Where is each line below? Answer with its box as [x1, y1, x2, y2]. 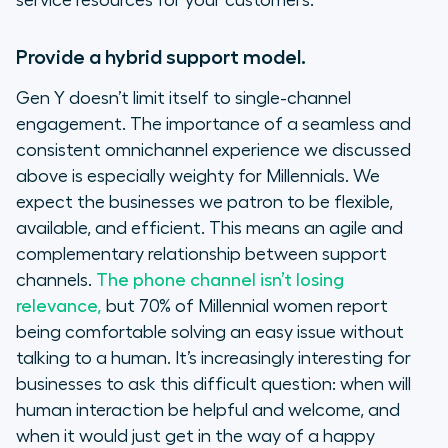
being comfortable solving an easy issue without [16, 323, 404, 342]
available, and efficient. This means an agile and [16, 219, 403, 238]
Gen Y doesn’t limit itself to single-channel [16, 89, 351, 108]
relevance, [16, 297, 102, 316]
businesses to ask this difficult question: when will [16, 375, 411, 394]
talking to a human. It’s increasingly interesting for [16, 349, 411, 368]
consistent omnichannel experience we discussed [16, 141, 411, 160]
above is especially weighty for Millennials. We [16, 167, 380, 186]
